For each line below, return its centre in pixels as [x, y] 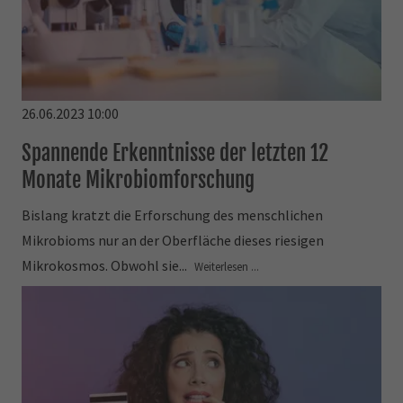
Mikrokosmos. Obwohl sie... [106, 266]
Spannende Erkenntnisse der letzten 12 [175, 153]
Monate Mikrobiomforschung [139, 180]
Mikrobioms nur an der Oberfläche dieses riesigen [173, 241]
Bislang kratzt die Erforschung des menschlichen [173, 215]
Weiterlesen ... [227, 267]
